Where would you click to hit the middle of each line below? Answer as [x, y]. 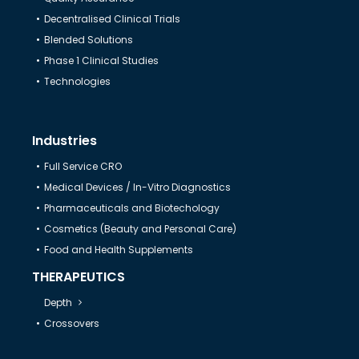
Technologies [77, 81]
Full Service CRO [83, 166]
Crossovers [71, 323]
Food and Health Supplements [118, 249]
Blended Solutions [88, 39]
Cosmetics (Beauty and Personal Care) [140, 228]
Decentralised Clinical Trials [112, 18]
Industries [64, 140]
